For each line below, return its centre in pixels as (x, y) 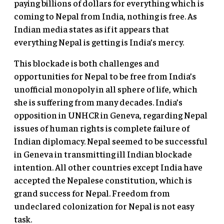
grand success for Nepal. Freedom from (92, 193)
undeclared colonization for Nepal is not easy (104, 206)
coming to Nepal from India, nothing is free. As (105, 16)
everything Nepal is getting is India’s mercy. (99, 42)
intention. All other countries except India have (108, 167)
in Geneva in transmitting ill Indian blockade (103, 154)
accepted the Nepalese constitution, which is (103, 180)
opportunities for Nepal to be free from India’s (105, 76)
